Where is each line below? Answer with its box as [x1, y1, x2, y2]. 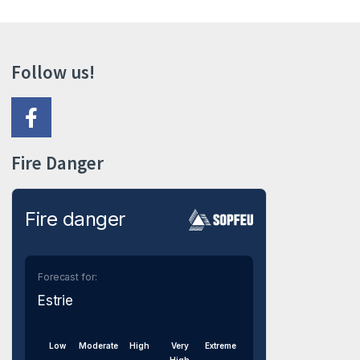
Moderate [78, 341, 118, 350]
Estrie [38, 292, 73, 309]
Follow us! [11, 60, 95, 84]
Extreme [205, 341, 237, 350]
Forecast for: [38, 271, 97, 283]
